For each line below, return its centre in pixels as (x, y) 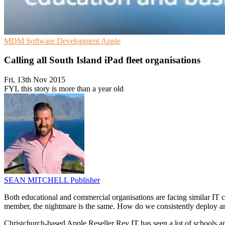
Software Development (64, 41)
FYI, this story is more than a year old (64, 89)
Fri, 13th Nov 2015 (35, 80)
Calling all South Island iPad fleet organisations (102, 60)
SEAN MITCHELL (37, 180)
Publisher (85, 180)
